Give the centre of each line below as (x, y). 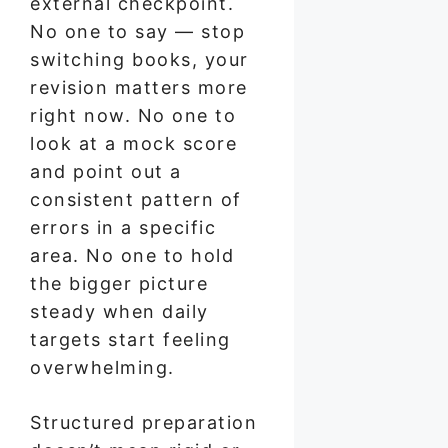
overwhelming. (102, 367)
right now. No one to (133, 115)
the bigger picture (119, 283)
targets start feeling (130, 339)
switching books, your (139, 59)
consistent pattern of (136, 199)
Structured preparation (143, 422)
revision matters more (139, 87)
